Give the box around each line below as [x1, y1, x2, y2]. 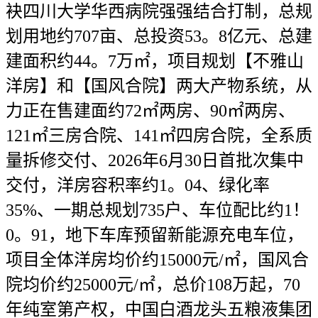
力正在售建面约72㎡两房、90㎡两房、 [6, 102, 295, 120]
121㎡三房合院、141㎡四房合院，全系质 [6, 126, 312, 145]
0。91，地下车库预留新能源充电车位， [6, 226, 304, 244]
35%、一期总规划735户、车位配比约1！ [6, 201, 309, 219]
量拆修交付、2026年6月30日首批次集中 [6, 151, 304, 170]
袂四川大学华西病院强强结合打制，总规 [6, 2, 312, 21]
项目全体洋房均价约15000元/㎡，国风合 [6, 251, 309, 269]
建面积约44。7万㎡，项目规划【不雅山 [6, 52, 304, 70]
